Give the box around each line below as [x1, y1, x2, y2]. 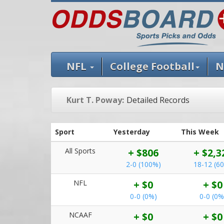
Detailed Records [126, 94, 189, 105]
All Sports [65, 146, 95, 155]
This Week [181, 127, 219, 136]
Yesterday [113, 127, 150, 136]
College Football [110, 59, 194, 73]
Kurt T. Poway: [66, 94, 124, 105]
